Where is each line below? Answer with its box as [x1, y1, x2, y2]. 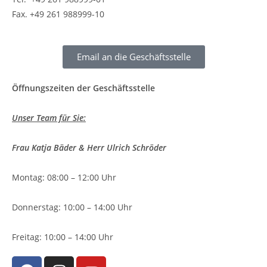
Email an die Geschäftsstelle [76, 51, 191, 63]
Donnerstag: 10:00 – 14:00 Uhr [12, 201, 132, 213]
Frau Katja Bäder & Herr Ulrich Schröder [12, 142, 166, 153]
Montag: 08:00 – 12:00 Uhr [12, 172, 116, 183]
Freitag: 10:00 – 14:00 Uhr [12, 231, 113, 243]
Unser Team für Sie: [12, 112, 86, 123]
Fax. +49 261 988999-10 [12, 8, 104, 20]
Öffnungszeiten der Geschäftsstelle [12, 82, 155, 94]
